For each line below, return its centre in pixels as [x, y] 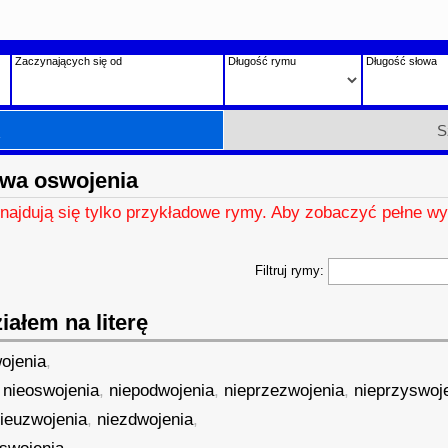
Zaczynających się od [68, 61]
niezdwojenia [145, 419]
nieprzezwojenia [284, 390]
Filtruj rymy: [291, 270]
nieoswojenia [51, 390]
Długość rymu [261, 61]
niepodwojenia [162, 390]
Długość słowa [401, 61]
